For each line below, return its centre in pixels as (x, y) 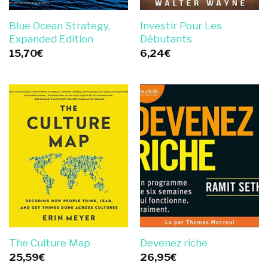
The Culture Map (49, 243)
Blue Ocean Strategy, (59, 25)
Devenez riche (173, 243)
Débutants (166, 39)
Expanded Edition (51, 39)
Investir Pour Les (181, 25)
